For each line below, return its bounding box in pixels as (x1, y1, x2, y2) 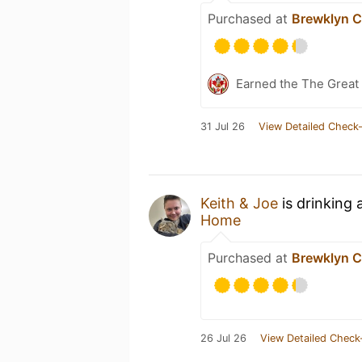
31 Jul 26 (200, 120, 245, 133)
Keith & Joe (200, 195, 278, 212)
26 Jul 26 (200, 332, 246, 344)
